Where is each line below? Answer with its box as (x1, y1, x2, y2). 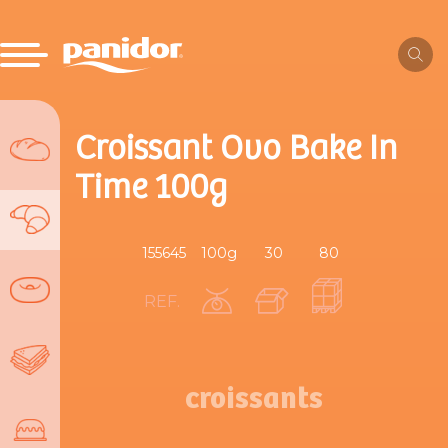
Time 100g (75, 169, 227, 208)
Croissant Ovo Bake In (75, 130, 397, 169)
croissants (185, 383, 323, 416)
